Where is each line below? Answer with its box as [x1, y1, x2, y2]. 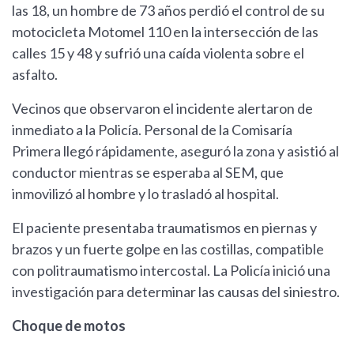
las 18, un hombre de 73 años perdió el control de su [12, 2, 325, 20]
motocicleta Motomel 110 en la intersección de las [12, 23, 318, 41]
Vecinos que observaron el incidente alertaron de [12, 100, 313, 118]
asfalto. [12, 66, 58, 84]
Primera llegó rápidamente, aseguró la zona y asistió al [12, 142, 339, 160]
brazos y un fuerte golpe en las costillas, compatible [12, 240, 324, 258]
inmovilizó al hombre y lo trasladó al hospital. [12, 185, 279, 203]
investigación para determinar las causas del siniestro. [12, 283, 340, 301]
